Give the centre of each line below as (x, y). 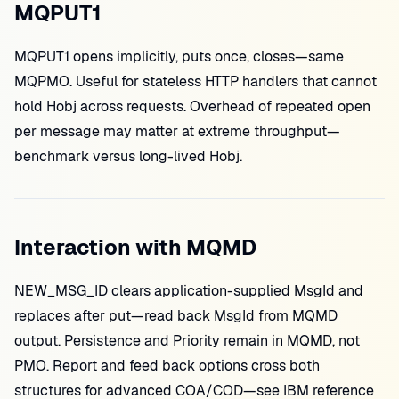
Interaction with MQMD (135, 247)
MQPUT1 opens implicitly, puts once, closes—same (179, 57)
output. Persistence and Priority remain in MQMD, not (187, 341)
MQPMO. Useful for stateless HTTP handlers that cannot (195, 81)
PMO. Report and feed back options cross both (167, 366)
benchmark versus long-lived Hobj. (128, 156)
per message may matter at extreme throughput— (177, 131)
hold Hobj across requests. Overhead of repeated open (192, 106)
